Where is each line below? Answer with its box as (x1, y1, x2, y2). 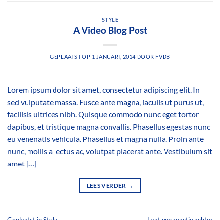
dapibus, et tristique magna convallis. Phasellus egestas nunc (7, 122, 210, 132)
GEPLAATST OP (50, 54, 92, 60)
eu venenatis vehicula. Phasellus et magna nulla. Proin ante (7, 134, 204, 144)
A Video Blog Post (73, 25, 147, 36)
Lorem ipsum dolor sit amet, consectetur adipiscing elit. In (7, 85, 200, 95)
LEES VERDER (86, 182, 127, 190)
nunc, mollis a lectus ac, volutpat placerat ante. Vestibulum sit (7, 146, 212, 156)
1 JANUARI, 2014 (91, 54, 136, 60)
